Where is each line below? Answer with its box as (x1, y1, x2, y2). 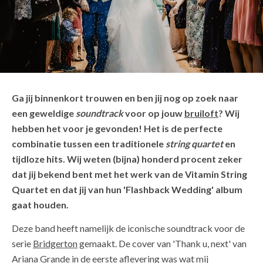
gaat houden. (12, 199, 69, 211)
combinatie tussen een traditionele (12, 138, 166, 150)
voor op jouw (125, 107, 184, 119)
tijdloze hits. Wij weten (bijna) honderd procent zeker (12, 153, 242, 165)
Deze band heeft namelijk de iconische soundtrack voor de (12, 222, 245, 234)
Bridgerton (33, 238, 77, 249)
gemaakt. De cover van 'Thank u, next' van (77, 238, 247, 249)
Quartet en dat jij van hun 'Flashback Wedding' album (12, 184, 242, 195)
